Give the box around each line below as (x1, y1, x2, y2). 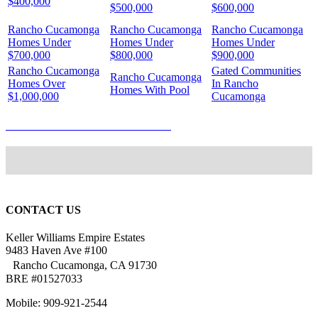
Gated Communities (212, 64, 301, 77)
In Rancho (212, 77, 258, 89)
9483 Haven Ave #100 (6, 244, 107, 257)
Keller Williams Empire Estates (6, 231, 145, 244)
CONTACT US (6, 204, 81, 216)
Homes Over (8, 77, 65, 89)
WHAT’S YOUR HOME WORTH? (6, 119, 171, 131)
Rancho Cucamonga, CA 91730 (6, 259, 157, 272)
